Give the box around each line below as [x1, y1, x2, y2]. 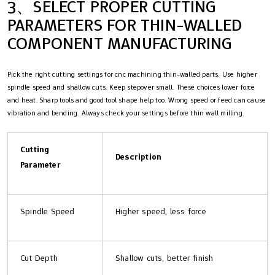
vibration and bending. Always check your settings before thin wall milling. [7, 108, 245, 118]
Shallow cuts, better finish [115, 252, 214, 264]
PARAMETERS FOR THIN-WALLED [7, 14, 242, 37]
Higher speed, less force [115, 206, 206, 217]
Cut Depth [20, 252, 58, 264]
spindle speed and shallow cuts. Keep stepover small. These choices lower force [7, 82, 255, 93]
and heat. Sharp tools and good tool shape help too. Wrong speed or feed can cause [7, 95, 266, 106]
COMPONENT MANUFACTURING [7, 32, 233, 55]
